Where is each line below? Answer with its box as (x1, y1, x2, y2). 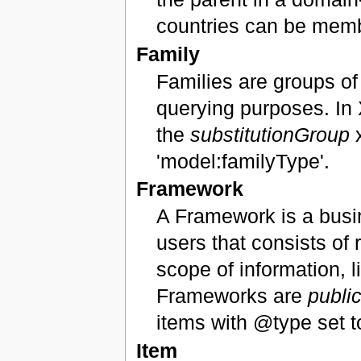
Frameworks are (156, 284, 309, 308)
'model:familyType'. (156, 149, 330, 172)
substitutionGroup (190, 122, 351, 146)
